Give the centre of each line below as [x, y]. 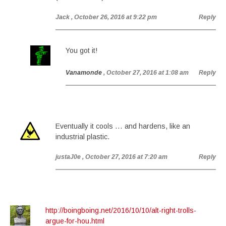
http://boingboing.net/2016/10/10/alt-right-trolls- [121, 210]
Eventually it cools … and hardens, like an [123, 126]
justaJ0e [68, 157]
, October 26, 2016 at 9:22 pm [114, 17]
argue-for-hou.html [75, 221]
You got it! [81, 50]
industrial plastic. [82, 137]
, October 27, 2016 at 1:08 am [146, 73]
